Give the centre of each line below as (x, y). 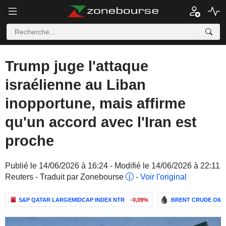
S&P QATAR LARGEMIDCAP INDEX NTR (72, 200)
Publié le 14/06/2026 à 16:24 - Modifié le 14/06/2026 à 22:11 (112, 166)
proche (30, 141)
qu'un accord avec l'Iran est (101, 122)
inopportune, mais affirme (95, 103)
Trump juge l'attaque (77, 66)
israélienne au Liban (75, 85)
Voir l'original (163, 177)
